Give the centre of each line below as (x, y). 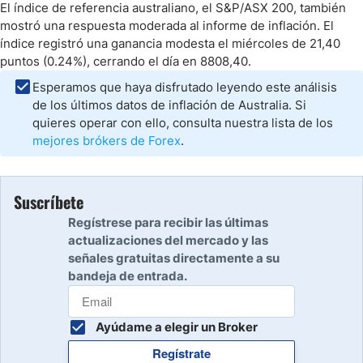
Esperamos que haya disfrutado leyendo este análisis (185, 87)
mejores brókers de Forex (107, 141)
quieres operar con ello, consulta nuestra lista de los (183, 123)
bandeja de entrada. (128, 276)
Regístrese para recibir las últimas (168, 222)
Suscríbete (49, 202)
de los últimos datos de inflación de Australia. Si (169, 105)
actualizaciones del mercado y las (168, 240)
